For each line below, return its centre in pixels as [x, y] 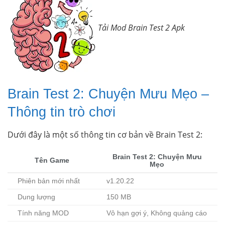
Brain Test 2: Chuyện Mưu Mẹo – [108, 94]
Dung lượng [36, 197]
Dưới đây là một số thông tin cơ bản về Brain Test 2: [105, 135]
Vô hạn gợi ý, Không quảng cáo [157, 213]
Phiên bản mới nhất [49, 181]
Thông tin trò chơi [62, 112]
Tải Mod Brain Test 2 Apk [141, 28]
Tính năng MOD [43, 213]
